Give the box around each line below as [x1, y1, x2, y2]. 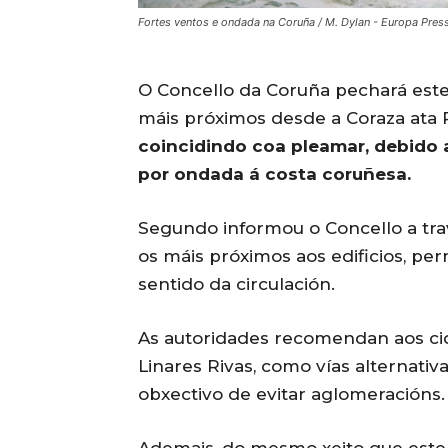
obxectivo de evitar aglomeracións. [138, 384, 445, 405]
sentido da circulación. [138, 274, 335, 295]
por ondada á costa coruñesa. [138, 164, 411, 185]
